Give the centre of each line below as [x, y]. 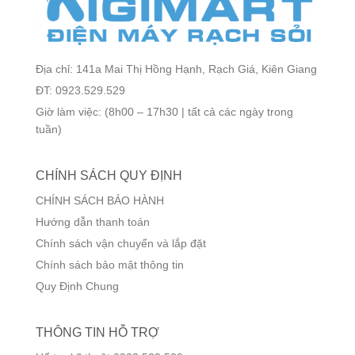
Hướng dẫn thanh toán [93, 221]
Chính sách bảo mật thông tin [110, 264]
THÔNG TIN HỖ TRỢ [97, 332]
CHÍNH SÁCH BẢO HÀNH [100, 200]
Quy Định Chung [77, 286]
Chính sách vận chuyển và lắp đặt [121, 243]
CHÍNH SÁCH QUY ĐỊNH [109, 175]
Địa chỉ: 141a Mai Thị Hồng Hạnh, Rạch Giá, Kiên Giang [176, 69]
